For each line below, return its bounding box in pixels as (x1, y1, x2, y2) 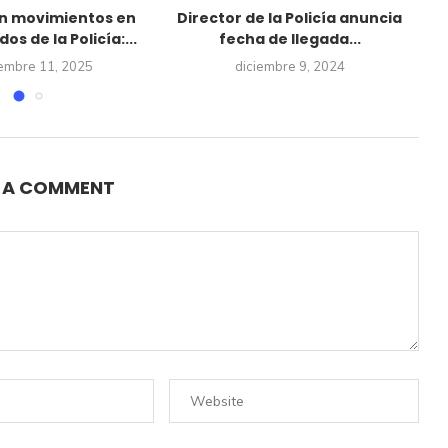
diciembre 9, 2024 (234, 57, 345, 74)
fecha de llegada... (218, 28, 361, 49)
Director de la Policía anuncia (177, 7, 403, 28)
